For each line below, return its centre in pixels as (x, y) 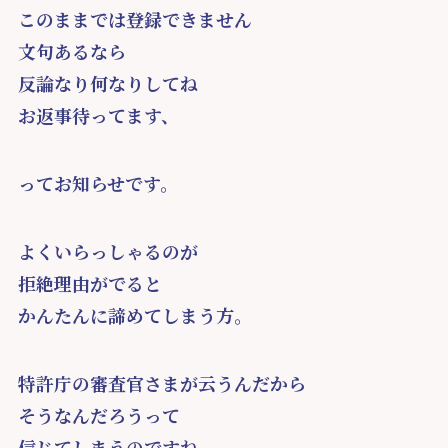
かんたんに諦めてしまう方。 (134, 314)
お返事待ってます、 (98, 115)
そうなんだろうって (98, 414)
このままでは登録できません (134, 19)
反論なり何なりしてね (107, 83)
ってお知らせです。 (97, 183)
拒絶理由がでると (89, 282)
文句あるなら (71, 51)
